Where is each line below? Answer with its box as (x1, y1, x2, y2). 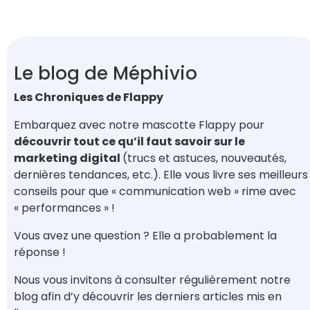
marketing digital (14, 150, 122, 167)
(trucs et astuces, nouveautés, (122, 150, 286, 167)
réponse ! (14, 244, 66, 261)
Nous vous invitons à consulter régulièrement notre (14, 272, 291, 289)
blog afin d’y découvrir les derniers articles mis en (14, 289, 282, 305)
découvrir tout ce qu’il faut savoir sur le (14, 134, 245, 150)
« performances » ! (14, 200, 115, 217)
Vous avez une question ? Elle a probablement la (14, 228, 277, 244)
